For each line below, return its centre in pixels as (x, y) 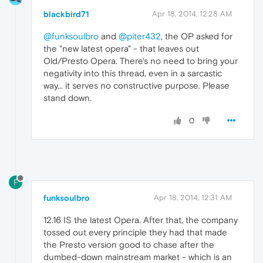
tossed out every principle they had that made (135, 232)
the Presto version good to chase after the (129, 245)
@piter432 (140, 36)
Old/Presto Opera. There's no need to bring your (141, 61)
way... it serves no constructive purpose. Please (136, 86)
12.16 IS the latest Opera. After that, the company (141, 220)
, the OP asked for (197, 36)
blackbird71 (66, 14)
